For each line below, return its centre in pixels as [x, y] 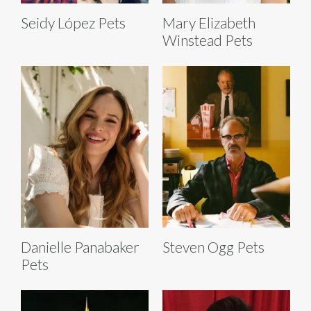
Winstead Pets [208, 40]
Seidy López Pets [73, 23]
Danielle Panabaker [80, 247]
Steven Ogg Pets [213, 247]
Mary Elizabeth [209, 23]
